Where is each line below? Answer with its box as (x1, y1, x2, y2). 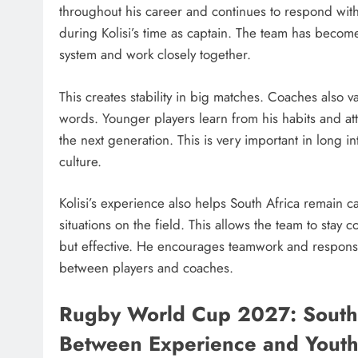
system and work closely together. (59, 45, 251, 65)
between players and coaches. (59, 258, 233, 278)
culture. (59, 151, 101, 171)
